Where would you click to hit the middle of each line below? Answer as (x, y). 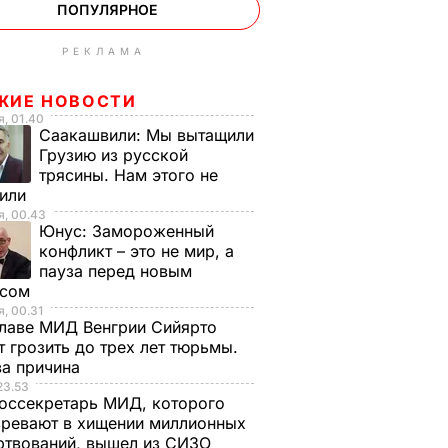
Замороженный (153, 231)
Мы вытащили (200, 135)
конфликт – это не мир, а (136, 251)
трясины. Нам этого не (128, 175)
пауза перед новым (115, 271)
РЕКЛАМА (104, 51)
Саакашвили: (92, 135)
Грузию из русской (113, 155)
